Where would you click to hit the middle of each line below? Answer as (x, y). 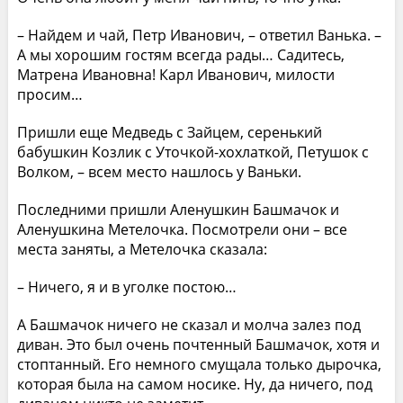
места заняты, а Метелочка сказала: (142, 249)
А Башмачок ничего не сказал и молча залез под (188, 324)
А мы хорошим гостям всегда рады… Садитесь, (180, 54)
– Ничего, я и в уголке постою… (126, 287)
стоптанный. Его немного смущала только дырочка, (199, 364)
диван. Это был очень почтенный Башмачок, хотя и (198, 344)
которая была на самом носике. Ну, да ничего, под (194, 384)
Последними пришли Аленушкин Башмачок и (178, 209)
